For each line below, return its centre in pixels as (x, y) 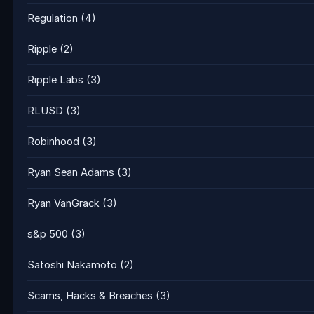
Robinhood (53, 142)
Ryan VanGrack (63, 204)
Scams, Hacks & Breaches (90, 296)
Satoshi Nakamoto (72, 265)
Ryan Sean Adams (71, 173)
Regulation (53, 19)
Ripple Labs (55, 80)
